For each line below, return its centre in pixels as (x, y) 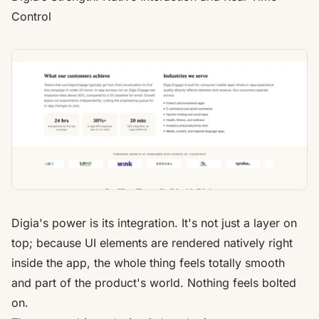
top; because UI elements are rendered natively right (152, 242)
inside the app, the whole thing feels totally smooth (148, 262)
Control (31, 16)
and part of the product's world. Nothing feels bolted (154, 282)
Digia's (30, 223)
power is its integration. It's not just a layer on (173, 223)
